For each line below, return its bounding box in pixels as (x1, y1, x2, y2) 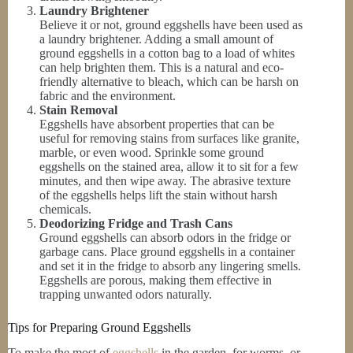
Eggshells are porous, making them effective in (39, 273, 272, 287)
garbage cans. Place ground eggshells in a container (39, 244, 295, 258)
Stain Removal (39, 102, 117, 117)
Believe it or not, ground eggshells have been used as (39, 17, 303, 32)
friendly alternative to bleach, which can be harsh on (39, 74, 299, 88)
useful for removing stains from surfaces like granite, (39, 131, 299, 145)
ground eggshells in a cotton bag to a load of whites (39, 46, 295, 60)
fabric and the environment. (39, 88, 176, 102)
